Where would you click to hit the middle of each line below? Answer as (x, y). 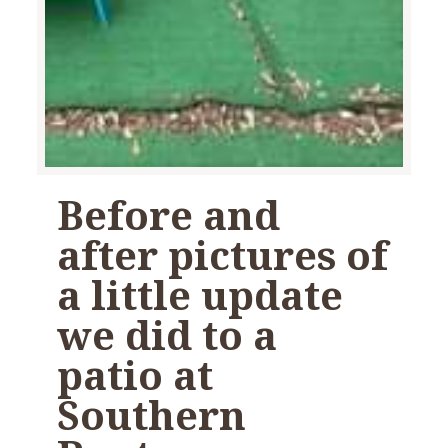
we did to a (167, 335)
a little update (200, 295)
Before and (169, 215)
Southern (152, 415)
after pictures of (223, 255)
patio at (135, 375)
